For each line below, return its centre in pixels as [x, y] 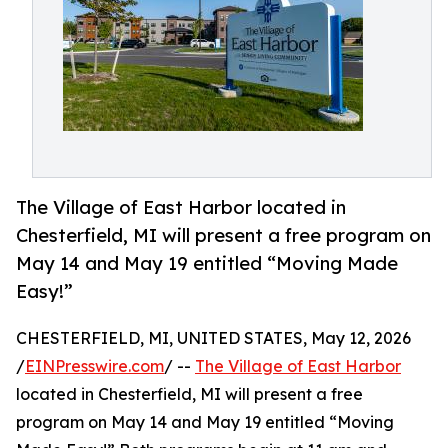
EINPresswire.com [94, 366]
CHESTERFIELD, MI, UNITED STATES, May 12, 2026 [213, 338]
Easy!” [44, 291]
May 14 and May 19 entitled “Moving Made [207, 263]
